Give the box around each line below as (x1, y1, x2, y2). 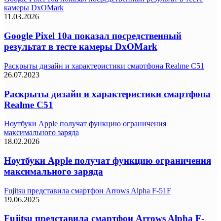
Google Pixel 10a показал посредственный (4, 31, 182, 41)
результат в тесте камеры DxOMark (4, 41, 157, 52)
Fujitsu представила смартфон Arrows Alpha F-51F (4, 186, 171, 195)
